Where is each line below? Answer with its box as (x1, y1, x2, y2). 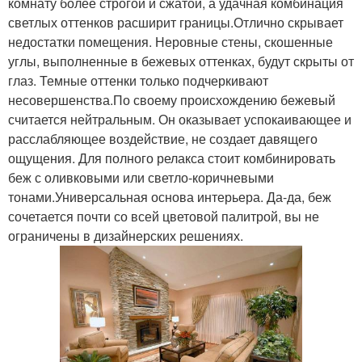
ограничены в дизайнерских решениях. (8, 226, 243, 246)
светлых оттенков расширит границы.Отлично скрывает (8, 13, 343, 32)
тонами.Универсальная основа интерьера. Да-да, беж (8, 187, 331, 207)
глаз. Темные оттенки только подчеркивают (8, 71, 268, 90)
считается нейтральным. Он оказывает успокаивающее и (8, 110, 351, 129)
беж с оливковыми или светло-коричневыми (8, 168, 274, 187)
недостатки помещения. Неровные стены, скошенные (8, 32, 333, 52)
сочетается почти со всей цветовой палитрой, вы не (8, 207, 319, 226)
